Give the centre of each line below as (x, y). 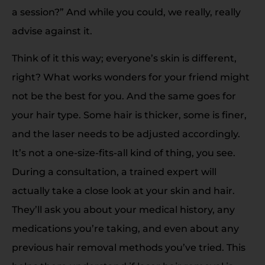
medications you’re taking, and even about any (125, 229)
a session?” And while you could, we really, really (126, 12)
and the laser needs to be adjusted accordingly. (126, 134)
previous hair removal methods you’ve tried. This (129, 248)
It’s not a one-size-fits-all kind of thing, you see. (124, 153)
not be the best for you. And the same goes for (124, 96)
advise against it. (52, 31)
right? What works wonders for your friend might (131, 77)
